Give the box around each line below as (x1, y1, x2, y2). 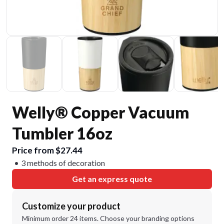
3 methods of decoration (21, 158, 105, 167)
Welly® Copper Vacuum (12, 102, 189, 122)
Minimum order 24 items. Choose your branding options (22, 214, 194, 222)
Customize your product (22, 200, 120, 211)
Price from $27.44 (12, 145, 82, 155)
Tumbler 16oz (12, 123, 112, 143)
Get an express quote (72, 174, 152, 183)
